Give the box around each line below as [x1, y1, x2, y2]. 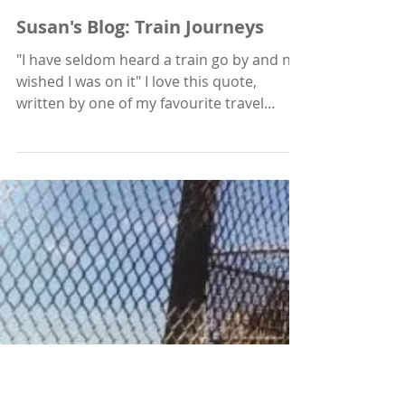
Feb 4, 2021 [16, 149, 74, 164]
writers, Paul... [16, 288, 112, 308]
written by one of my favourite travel [16, 267, 264, 287]
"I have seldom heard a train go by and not [16, 223, 306, 243]
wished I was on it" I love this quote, [16, 245, 257, 265]
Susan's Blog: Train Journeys [16, 188, 264, 212]
